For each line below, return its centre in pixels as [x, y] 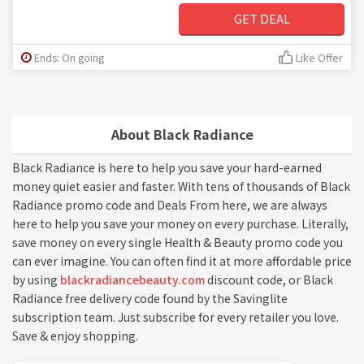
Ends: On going [69, 57]
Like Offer [319, 57]
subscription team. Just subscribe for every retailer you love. [175, 316]
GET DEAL [262, 18]
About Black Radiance [182, 134]
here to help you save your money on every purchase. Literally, [180, 223]
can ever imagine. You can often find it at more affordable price [182, 260]
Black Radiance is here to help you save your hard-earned [167, 167]
